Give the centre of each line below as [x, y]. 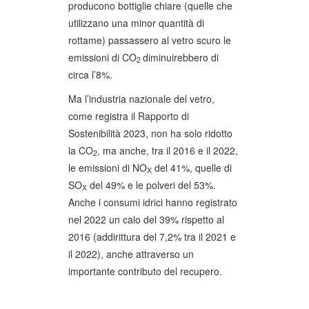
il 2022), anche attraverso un [131, 253]
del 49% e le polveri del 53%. [151, 185]
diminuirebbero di [181, 57]
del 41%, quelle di [192, 167]
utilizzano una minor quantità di [136, 22]
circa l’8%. [90, 74]
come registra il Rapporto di [129, 116]
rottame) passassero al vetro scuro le [150, 40]
